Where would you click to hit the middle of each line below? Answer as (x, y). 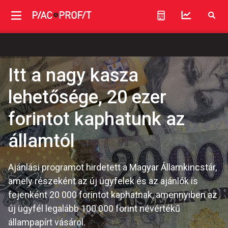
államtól (41, 141)
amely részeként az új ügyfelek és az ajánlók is (103, 181)
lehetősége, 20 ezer (87, 97)
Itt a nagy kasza (73, 75)
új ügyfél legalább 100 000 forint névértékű (94, 208)
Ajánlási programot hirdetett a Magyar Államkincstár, (112, 167)
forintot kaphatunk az (96, 119)
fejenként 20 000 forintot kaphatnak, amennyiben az (113, 195)
